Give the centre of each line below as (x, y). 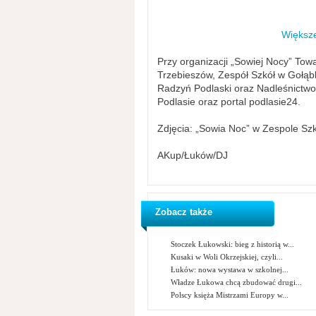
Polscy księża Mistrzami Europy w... (230, 295)
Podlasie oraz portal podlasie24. (229, 102)
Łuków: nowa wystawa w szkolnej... (230, 269)
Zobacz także (183, 212)
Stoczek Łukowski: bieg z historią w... (233, 244)
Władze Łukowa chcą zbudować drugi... (237, 282)
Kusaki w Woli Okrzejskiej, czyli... (227, 257)
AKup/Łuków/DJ (192, 155)
